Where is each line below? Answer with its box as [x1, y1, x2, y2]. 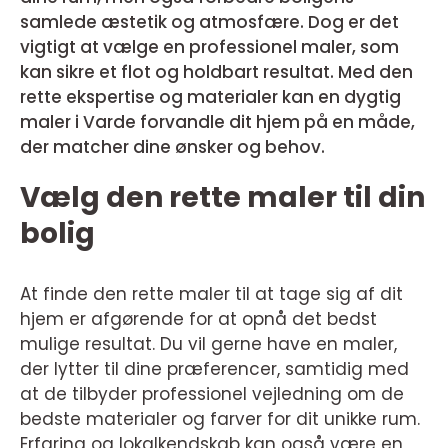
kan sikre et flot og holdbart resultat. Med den [20, 60, 413, 84]
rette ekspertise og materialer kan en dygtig [20, 85, 401, 109]
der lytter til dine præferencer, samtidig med [20, 357, 409, 381]
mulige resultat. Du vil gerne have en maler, [20, 332, 397, 356]
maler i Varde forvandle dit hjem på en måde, [20, 110, 415, 134]
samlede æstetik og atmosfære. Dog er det [20, 10, 399, 34]
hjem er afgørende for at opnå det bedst [20, 307, 377, 331]
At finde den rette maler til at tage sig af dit [20, 282, 403, 306]
